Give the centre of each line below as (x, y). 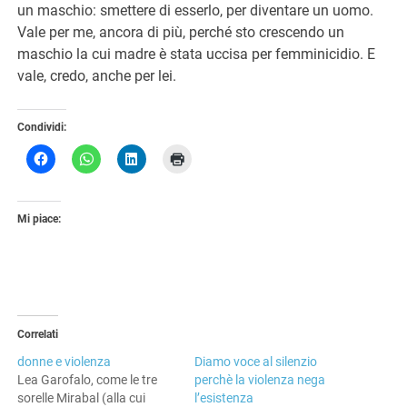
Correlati (38, 335)
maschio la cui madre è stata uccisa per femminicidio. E (197, 55)
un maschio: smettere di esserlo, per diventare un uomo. (196, 11)
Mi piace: (40, 219)
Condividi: (42, 128)
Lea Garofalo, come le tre (88, 380)
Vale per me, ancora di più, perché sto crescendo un (181, 33)
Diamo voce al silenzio (256, 362)
